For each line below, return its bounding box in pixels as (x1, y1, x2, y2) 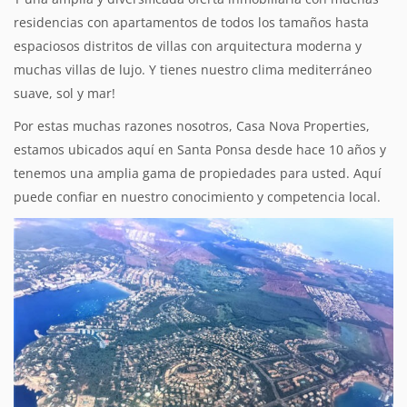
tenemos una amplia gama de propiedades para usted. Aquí (14, 164, 382, 182)
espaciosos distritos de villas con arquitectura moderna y (14, 36, 362, 55)
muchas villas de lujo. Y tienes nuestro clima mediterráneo (14, 60, 372, 78)
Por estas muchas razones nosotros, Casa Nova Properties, (14, 116, 370, 134)
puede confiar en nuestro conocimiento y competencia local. (14, 187, 381, 205)
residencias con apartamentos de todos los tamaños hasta (14, 13, 369, 31)
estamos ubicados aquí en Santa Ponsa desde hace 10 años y (14, 140, 386, 158)
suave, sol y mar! (14, 84, 115, 102)
